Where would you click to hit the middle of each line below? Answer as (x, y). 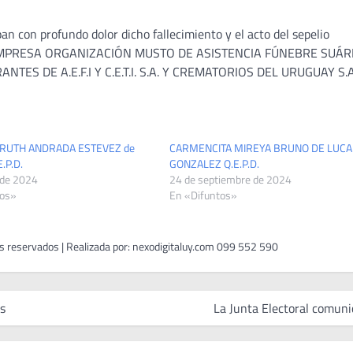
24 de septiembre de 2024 (230, 179)
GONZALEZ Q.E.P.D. (214, 163)
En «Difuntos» (203, 195)
